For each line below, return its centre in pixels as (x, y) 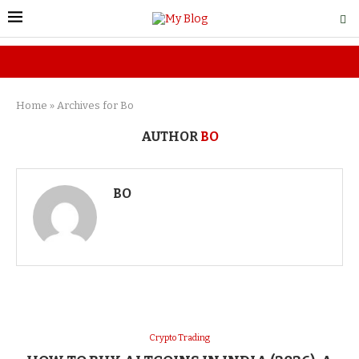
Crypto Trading (179, 338)
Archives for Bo (95, 105)
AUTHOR (170, 137)
